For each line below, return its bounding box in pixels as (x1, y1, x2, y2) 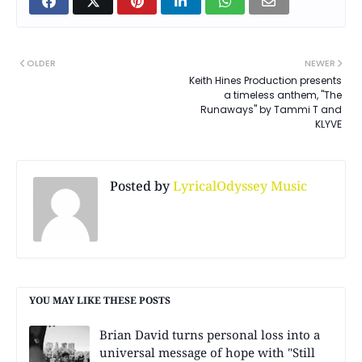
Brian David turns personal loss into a (99, 326, 320, 343)
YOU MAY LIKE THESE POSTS (29, 293, 170, 307)
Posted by (110, 176, 170, 195)
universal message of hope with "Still (99, 343, 315, 360)
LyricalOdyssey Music (170, 176, 307, 195)
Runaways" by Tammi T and (200, 102, 342, 116)
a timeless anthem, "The (224, 87, 342, 102)
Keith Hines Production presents (189, 73, 342, 87)
